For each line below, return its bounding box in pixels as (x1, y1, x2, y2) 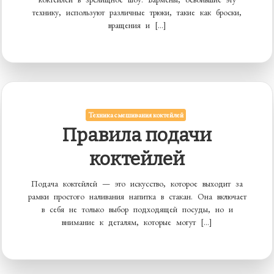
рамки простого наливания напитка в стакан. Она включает (28, 191, 246, 202)
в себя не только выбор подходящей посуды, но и (41, 204, 233, 215)
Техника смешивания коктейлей (87, 110, 183, 120)
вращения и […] (108, 20, 166, 31)
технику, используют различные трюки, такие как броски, (32, 7, 242, 18)
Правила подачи (62, 124, 212, 147)
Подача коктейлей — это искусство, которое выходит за (31, 178, 243, 190)
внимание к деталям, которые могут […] (62, 217, 212, 228)
